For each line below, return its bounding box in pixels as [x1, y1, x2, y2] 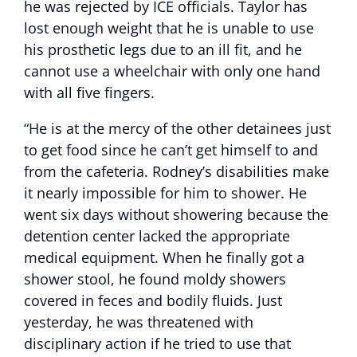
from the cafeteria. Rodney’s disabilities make [24, 162, 329, 181]
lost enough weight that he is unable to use [24, 18, 314, 37]
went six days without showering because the [24, 205, 328, 224]
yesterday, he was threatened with [24, 312, 253, 331]
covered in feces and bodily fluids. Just [24, 291, 282, 310]
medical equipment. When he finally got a [24, 248, 304, 267]
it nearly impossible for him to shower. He [24, 183, 307, 202]
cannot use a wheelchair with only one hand [24, 61, 320, 80]
